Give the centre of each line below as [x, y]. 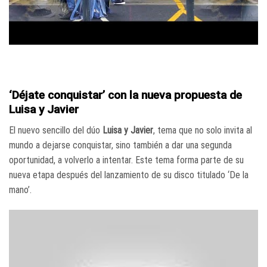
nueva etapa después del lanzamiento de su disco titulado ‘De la [129, 175]
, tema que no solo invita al [203, 130]
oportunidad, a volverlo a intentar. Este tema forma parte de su [126, 160]
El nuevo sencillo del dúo [56, 130]
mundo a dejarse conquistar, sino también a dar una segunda [120, 145]
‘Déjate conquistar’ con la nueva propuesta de [125, 95]
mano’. [20, 190]
